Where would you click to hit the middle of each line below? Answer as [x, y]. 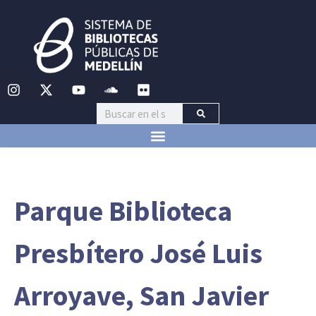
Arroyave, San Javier [141, 296]
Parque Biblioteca [123, 211]
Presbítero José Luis [138, 254]
